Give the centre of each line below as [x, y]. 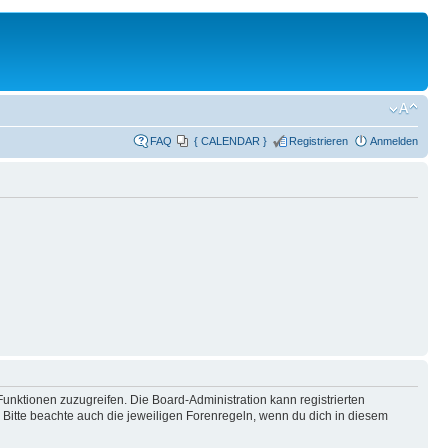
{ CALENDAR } [230, 140]
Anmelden [394, 140]
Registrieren [318, 140]
